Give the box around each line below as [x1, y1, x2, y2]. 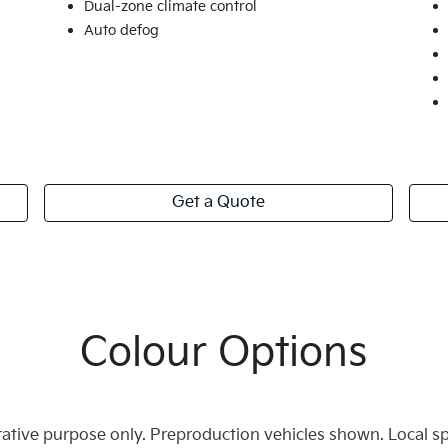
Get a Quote [171, 193, 265, 213]
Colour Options [80, 329, 368, 378]
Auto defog [83, 22, 159, 40]
